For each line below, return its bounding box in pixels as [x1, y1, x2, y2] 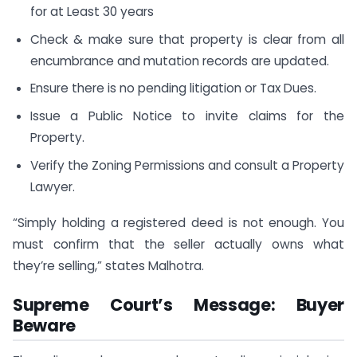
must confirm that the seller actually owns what [13, 235, 344, 253]
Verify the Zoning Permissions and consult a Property [29, 156, 344, 174]
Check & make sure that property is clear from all [29, 30, 344, 48]
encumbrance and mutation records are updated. [29, 52, 329, 69]
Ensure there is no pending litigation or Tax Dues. [29, 80, 316, 97]
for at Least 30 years [29, 2, 154, 20]
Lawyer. [29, 178, 75, 195]
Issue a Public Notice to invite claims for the [29, 108, 344, 125]
